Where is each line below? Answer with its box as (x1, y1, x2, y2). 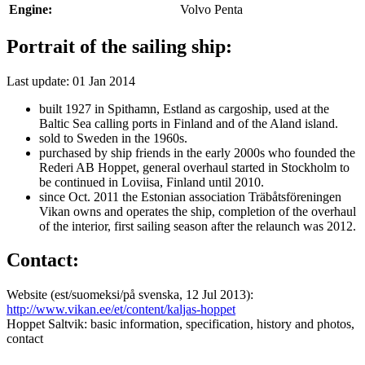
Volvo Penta (180, 2, 243, 16)
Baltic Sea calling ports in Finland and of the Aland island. (39, 116, 338, 130)
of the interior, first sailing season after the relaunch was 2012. (39, 218, 356, 233)
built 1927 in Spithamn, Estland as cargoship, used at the (39, 101, 329, 116)
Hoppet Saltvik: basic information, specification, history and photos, (7, 317, 354, 332)
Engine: (9, 2, 52, 16)
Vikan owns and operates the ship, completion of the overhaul (39, 204, 356, 218)
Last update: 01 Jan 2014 (7, 73, 135, 88)
